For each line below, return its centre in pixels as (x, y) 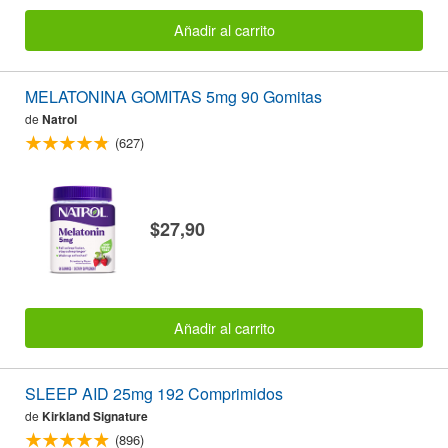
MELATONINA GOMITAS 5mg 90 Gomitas (173, 96)
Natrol (59, 118)
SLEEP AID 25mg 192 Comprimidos (154, 394)
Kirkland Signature (95, 416)
